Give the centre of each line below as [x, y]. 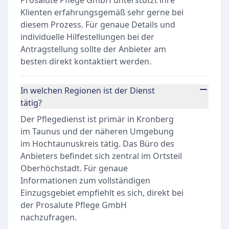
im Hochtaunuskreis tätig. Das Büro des [97, 144]
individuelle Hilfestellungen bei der [87, 37]
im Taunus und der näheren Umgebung [97, 131]
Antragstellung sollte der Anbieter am [93, 49]
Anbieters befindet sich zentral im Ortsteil [101, 156]
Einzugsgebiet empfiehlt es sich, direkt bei [102, 193]
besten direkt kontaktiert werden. [86, 61]
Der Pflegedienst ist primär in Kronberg [97, 119]
